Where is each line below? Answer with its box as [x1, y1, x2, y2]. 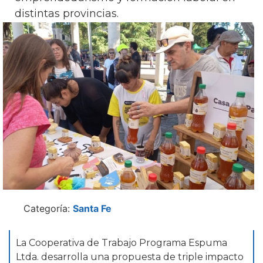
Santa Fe [73, 202, 112, 214]
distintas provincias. [15, 6, 119, 20]
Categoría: [23, 202, 73, 214]
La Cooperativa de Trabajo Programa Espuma [16, 237, 227, 248]
